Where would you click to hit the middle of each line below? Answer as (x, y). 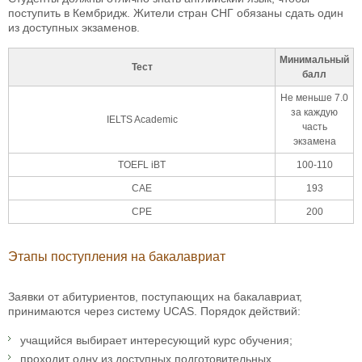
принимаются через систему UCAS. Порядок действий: (154, 311)
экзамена (314, 142)
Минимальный (314, 60)
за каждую (314, 113)
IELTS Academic (142, 120)
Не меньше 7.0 (314, 98)
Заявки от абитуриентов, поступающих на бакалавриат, (155, 297)
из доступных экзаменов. (74, 28)
